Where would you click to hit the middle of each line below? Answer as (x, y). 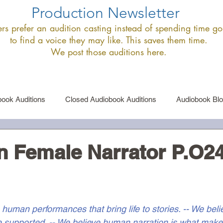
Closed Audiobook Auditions (111, 99)
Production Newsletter (105, 13)
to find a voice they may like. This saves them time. (109, 40)
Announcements (116, 139)
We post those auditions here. (109, 52)
